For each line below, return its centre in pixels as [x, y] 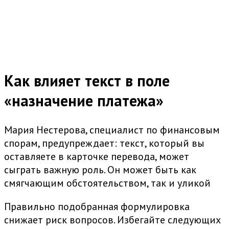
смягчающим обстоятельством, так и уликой [107, 183]
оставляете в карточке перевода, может [97, 157]
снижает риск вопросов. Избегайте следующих [112, 220]
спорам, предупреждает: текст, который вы [104, 143]
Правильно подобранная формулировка [97, 207]
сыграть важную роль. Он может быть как [100, 170]
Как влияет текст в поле [87, 81]
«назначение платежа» [84, 101]
